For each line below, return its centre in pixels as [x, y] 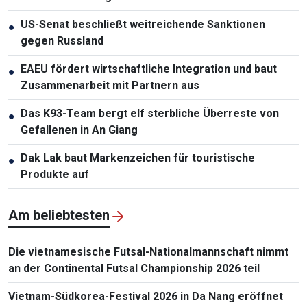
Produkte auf [55, 174]
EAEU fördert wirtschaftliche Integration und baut [149, 69]
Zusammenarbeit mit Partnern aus [110, 85]
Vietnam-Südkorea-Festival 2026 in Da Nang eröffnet [146, 296]
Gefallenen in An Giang [79, 130]
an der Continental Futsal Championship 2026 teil [134, 268]
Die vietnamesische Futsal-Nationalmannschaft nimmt [148, 251]
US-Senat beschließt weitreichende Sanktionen [143, 24]
